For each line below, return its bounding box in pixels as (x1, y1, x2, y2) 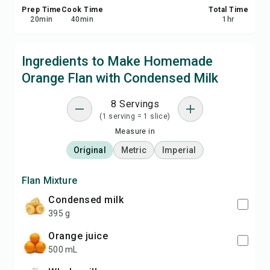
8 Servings (111, 98, 159, 110)
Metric (121, 145, 147, 155)
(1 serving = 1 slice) (99, 112, 171, 121)
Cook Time (61, 5, 103, 14)
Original (73, 145, 106, 155)
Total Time (209, 5, 248, 14)
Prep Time (22, 5, 61, 14)
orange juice (55, 230, 108, 242)
